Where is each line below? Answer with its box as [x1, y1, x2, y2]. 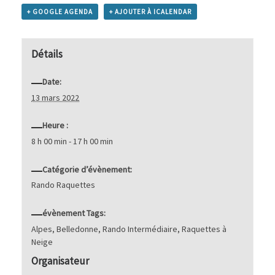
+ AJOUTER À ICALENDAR [109, 7, 192, 16]
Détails [31, 47, 63, 61]
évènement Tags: [42, 207, 106, 219]
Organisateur [31, 254, 90, 268]
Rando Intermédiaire [103, 223, 178, 234]
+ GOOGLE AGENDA [27, 7, 93, 16]
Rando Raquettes [31, 179, 96, 191]
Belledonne [56, 223, 99, 234]
